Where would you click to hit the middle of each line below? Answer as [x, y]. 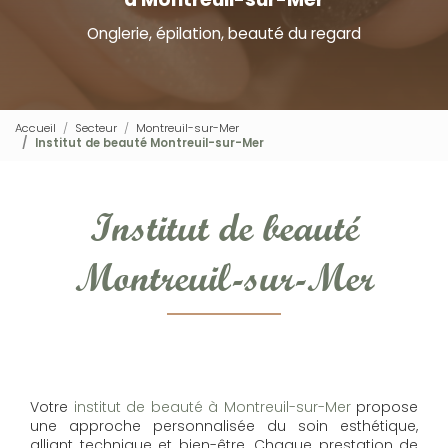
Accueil [35, 127]
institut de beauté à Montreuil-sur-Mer [212, 407]
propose [387, 407]
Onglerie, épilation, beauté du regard [223, 33]
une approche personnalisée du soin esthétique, [224, 426]
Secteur [96, 127]
